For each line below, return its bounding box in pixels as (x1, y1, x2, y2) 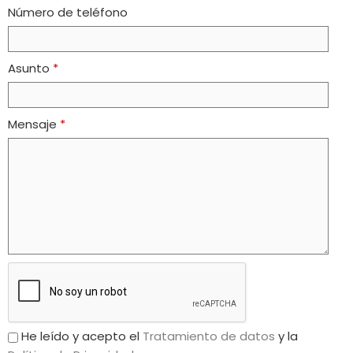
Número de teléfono (8, 4, 128, 20)
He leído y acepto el (21, 328, 143, 345)
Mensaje (8, 116, 60, 132)
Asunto (8, 60, 53, 76)
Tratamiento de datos (143, 328, 275, 345)
